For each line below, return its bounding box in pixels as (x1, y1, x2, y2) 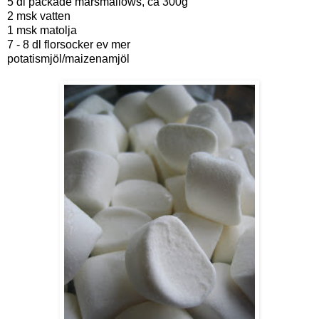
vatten (40, 9, 70, 22)
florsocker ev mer (44, 38, 130, 51)
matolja (40, 23, 77, 36)
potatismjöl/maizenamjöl (7, 52, 130, 65)
